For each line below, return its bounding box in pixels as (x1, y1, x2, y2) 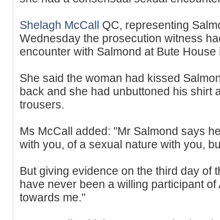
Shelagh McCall (20, 18, 99, 31)
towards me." (20, 191, 85, 204)
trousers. (20, 98, 64, 111)
